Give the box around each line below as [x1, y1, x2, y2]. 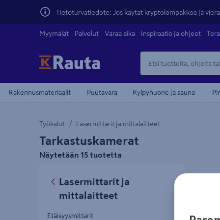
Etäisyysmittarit [47, 212, 93, 219]
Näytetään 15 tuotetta [39, 151, 122, 159]
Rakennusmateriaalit [8, 88, 71, 96]
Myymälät [39, 29, 69, 37]
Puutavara [86, 88, 117, 96]
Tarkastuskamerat [39, 135, 139, 147]
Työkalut [39, 120, 65, 127]
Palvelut [75, 29, 99, 37]
